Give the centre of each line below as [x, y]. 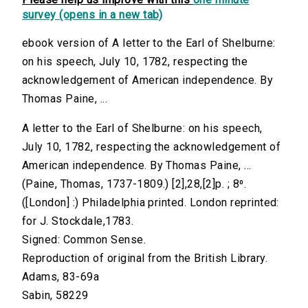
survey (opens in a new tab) [92, 15]
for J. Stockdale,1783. [78, 221]
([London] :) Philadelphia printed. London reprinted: [151, 203]
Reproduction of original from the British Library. [145, 258]
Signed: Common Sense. [84, 240]
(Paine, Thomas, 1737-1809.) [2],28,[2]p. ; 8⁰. [134, 184]
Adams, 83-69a [61, 277]
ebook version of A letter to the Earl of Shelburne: [149, 43]
